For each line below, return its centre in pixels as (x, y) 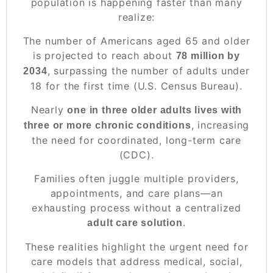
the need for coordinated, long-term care (136, 140)
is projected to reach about (105, 55)
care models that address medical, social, (136, 261)
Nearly (49, 109)
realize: (136, 17)
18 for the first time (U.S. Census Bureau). (136, 86)
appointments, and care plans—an (136, 193)
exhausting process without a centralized (136, 207)
